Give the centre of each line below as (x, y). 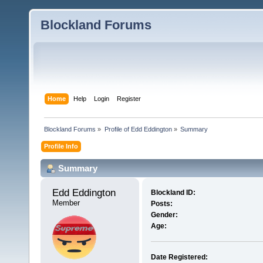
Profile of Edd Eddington (138, 129)
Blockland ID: (173, 193)
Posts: (161, 204)
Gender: (164, 215)
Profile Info (61, 146)
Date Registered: (179, 257)
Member (66, 203)
